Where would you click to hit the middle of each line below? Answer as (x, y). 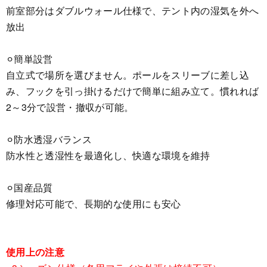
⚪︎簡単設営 (30, 58)
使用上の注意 (35, 252)
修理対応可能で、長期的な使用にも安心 (94, 203)
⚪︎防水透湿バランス (49, 139)
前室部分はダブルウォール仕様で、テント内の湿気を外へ (133, 10)
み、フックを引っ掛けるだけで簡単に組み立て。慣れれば (133, 91)
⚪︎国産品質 (30, 187)
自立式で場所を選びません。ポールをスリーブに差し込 (128, 74)
